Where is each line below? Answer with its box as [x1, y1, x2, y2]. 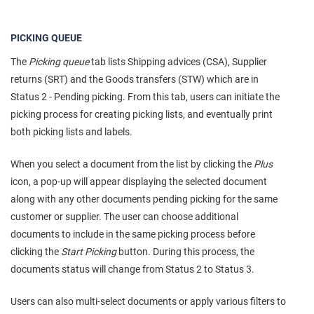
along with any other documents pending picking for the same [11, 193, 278, 205]
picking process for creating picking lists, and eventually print [11, 108, 273, 120]
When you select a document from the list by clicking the [11, 158, 254, 170]
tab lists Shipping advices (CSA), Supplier [89, 55, 267, 67]
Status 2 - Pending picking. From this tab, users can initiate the [11, 90, 280, 102]
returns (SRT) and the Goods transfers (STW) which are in [11, 73, 259, 85]
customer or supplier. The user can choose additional [11, 210, 238, 222]
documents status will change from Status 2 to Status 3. [11, 263, 254, 275]
